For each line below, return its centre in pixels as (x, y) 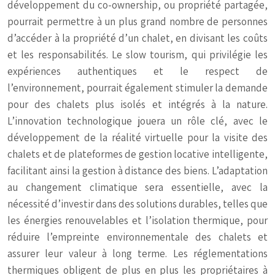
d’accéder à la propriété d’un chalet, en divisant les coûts (137, 38)
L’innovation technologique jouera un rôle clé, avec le (137, 121)
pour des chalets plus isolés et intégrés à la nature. (137, 104)
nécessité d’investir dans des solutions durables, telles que (137, 204)
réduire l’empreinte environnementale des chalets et (137, 237)
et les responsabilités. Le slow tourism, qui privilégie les (137, 55)
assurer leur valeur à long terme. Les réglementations (137, 254)
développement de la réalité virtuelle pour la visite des (137, 137)
